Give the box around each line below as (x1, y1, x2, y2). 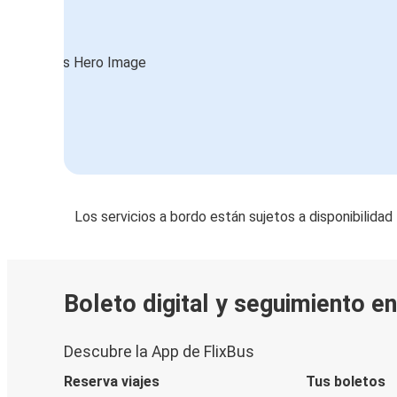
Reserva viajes (64, 372, 160, 390)
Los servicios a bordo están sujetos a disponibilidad (74, 207, 393, 225)
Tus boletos (306, 372, 385, 390)
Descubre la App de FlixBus (64, 342, 254, 361)
